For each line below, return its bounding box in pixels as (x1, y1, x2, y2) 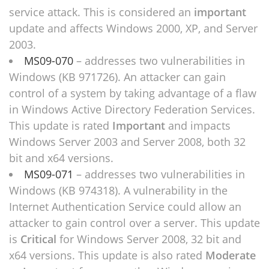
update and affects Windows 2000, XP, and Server (9, 21, 258, 35)
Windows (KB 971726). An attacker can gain (9, 70, 226, 84)
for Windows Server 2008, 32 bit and (59, 232, 241, 246)
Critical (20, 232, 59, 246)
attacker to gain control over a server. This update (9, 216, 260, 230)
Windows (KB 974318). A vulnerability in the (9, 183, 228, 198)
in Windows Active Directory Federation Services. (9, 102, 255, 116)
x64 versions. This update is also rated (9, 248, 205, 262)
